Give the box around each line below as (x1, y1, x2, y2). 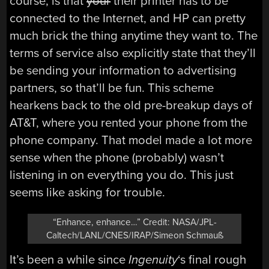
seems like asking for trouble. (10, 185, 166, 201)
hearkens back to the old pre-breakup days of (10, 98, 253, 113)
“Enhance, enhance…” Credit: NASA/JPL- (52, 216, 217, 228)
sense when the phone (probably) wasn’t (10, 150, 225, 166)
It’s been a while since (10, 252, 129, 267)
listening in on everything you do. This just (10, 168, 234, 183)
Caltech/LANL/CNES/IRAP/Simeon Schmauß (46, 229, 223, 241)
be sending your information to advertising (10, 63, 237, 79)
